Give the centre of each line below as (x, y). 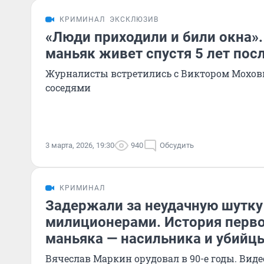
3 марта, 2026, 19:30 (80, 145)
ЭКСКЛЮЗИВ (134, 19)
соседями (68, 88)
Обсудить (177, 145)
